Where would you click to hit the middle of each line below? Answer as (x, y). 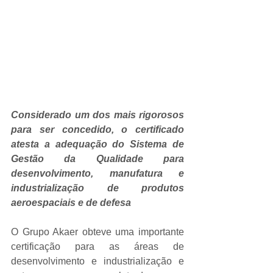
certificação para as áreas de (97, 246)
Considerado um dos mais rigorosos (97, 115)
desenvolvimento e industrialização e (97, 261)
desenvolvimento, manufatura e (97, 173)
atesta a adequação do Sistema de (97, 144)
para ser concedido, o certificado (97, 129)
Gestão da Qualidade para (97, 158)
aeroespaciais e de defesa (71, 202)
